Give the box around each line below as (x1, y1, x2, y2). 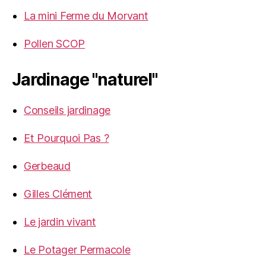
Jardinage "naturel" (12, 69, 157, 90)
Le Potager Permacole (24, 243, 131, 256)
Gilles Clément (24, 188, 93, 201)
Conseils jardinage (24, 104, 111, 117)
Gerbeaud (24, 160, 71, 173)
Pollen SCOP (24, 37, 85, 50)
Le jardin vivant (24, 216, 96, 229)
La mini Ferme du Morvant (24, 9, 148, 23)
